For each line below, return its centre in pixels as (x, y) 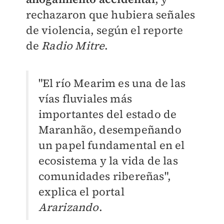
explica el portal (81, 191)
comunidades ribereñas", (105, 176)
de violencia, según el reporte (104, 30)
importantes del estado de (107, 114)
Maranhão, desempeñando (110, 129)
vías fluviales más (85, 98)
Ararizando (68, 207)
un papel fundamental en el (111, 145)
